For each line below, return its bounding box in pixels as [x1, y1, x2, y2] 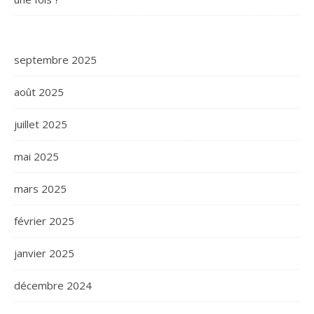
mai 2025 [14, 149, 59, 163]
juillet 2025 [14, 117, 67, 131]
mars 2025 [14, 182, 67, 196]
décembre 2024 [14, 278, 92, 292]
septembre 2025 [14, 53, 97, 67]
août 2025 [14, 85, 64, 99]
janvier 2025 [14, 246, 74, 260]
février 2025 [14, 214, 74, 228]
